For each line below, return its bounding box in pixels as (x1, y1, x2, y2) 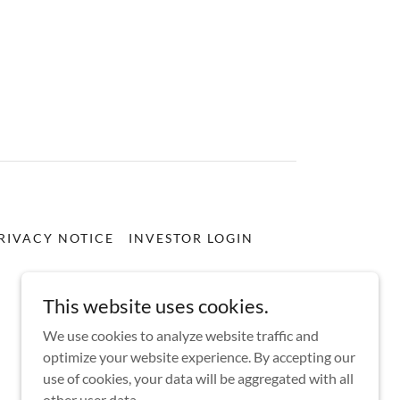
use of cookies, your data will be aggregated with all (43, 370, 354, 387)
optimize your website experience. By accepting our (43, 348, 355, 365)
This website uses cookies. (43, 294, 269, 318)
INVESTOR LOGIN (129, 230, 254, 246)
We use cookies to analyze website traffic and (43, 327, 319, 344)
